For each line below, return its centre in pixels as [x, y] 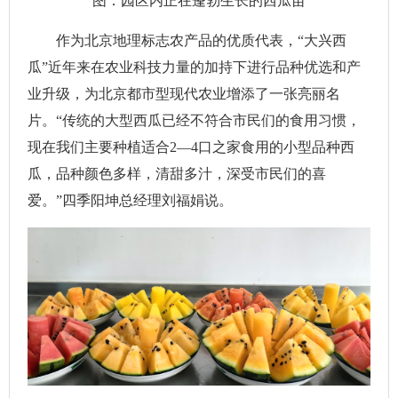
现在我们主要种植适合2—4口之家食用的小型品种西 [191, 147]
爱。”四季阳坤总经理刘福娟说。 [130, 200]
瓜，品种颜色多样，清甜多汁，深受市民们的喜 [177, 173]
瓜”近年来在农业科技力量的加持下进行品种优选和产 [194, 67]
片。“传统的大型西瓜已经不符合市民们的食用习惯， [194, 120]
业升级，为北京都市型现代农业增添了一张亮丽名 [184, 93]
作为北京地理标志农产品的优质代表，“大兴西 [187, 40]
